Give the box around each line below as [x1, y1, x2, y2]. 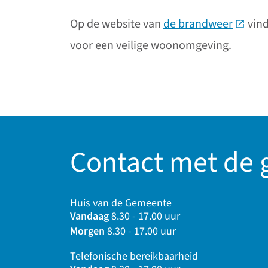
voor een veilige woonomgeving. [70, 36, 232, 54]
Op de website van [70, 15, 163, 32]
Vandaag [70, 209, 109, 224]
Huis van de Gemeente [70, 196, 172, 211]
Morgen [70, 224, 105, 239]
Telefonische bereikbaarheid [70, 249, 198, 264]
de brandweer [163, 15, 233, 32]
